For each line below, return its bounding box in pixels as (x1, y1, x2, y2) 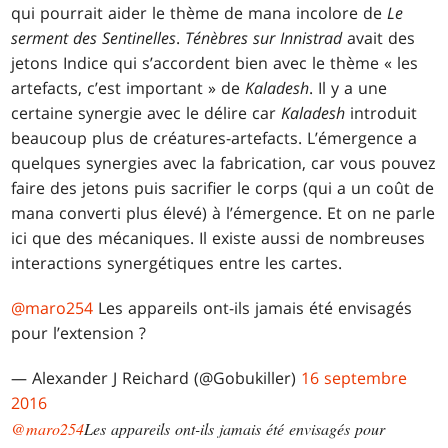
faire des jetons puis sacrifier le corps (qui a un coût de (11, 177, 435, 200)
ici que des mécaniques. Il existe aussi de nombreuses (11, 227, 426, 250)
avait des (342, 27, 416, 50)
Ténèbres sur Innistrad (185, 27, 343, 50)
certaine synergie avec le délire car (11, 102, 282, 125)
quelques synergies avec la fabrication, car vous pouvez (11, 152, 436, 175)
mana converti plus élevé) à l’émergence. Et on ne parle (11, 202, 436, 225)
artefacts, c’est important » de (11, 77, 246, 100)
